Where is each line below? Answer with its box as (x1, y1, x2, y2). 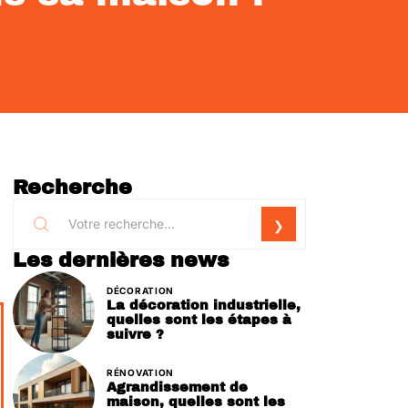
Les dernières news (13, 250, 229, 271)
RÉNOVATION (107, 366, 174, 378)
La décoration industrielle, (107, 297, 301, 312)
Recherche (13, 177, 132, 199)
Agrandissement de (107, 379, 248, 394)
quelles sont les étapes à (107, 311, 291, 327)
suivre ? (107, 326, 164, 342)
